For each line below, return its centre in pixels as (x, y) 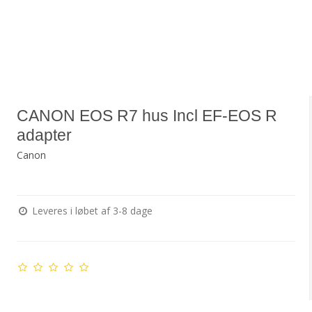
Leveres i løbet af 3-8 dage (91, 211)
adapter (44, 135)
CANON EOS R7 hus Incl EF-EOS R (147, 116)
